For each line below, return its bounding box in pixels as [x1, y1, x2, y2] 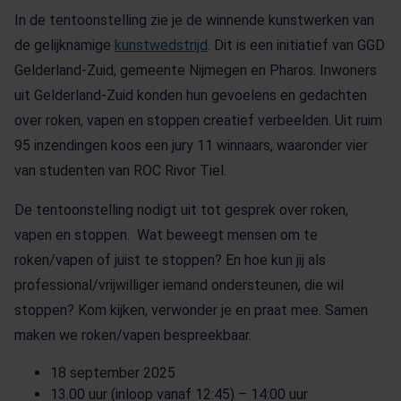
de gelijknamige [14, 37, 115, 54]
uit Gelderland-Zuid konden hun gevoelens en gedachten [14, 87, 367, 104]
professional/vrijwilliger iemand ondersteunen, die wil [14, 277, 344, 294]
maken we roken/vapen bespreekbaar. [14, 327, 252, 344]
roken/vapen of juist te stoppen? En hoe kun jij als [14, 252, 326, 269]
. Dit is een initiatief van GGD [208, 37, 385, 54]
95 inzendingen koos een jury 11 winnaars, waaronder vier [14, 137, 368, 154]
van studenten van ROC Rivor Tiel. [14, 162, 226, 179]
